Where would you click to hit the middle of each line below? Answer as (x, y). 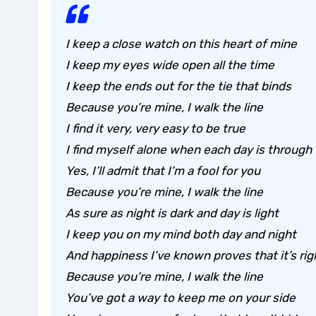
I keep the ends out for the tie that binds (178, 86)
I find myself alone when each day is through (189, 150)
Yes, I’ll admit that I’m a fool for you (163, 171)
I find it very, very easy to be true (156, 129)
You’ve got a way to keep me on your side (181, 298)
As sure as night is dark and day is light (172, 213)
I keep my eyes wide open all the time (170, 65)
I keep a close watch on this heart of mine (181, 44)
